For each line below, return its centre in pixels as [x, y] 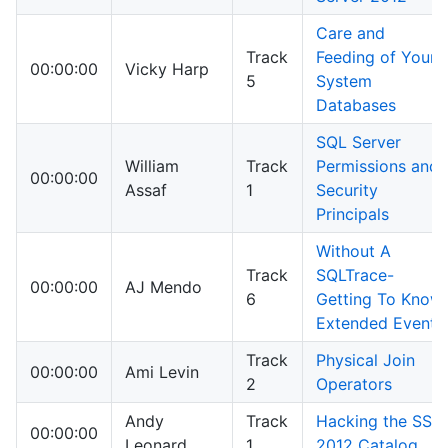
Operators [354, 384]
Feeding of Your [376, 57]
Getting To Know [379, 299]
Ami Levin [162, 372]
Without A [353, 251]
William [152, 166]
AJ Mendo [163, 287]
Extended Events [380, 323]
